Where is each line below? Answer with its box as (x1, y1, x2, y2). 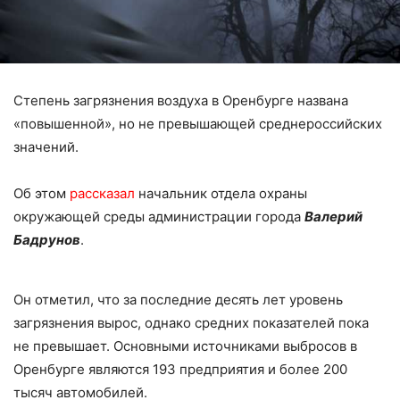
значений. (13, 138, 79, 156)
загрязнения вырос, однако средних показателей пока (13, 314, 369, 332)
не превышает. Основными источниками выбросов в (13, 337, 357, 355)
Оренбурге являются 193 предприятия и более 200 (13, 361, 347, 379)
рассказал (70, 185, 135, 203)
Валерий (304, 208, 362, 226)
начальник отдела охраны (135, 185, 307, 203)
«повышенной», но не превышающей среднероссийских (13, 115, 382, 133)
